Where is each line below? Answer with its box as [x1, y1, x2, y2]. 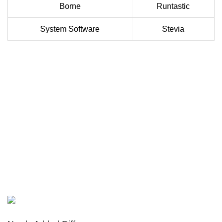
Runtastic [157, 2, 190, 11]
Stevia [162, 25, 184, 34]
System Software [40, 25, 100, 34]
